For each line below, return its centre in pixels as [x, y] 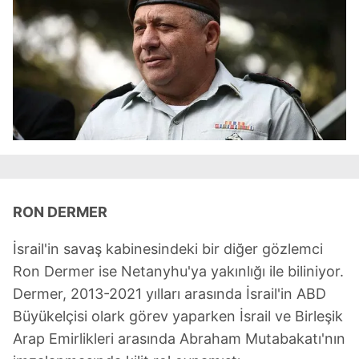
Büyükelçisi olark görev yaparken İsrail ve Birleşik [178, 316]
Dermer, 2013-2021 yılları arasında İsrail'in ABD [169, 293]
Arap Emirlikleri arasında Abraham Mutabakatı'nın [179, 338]
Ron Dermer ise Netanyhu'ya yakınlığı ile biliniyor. [178, 271]
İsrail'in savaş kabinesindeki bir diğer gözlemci [168, 248]
